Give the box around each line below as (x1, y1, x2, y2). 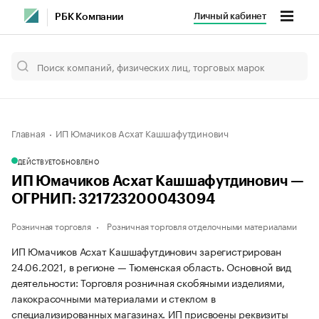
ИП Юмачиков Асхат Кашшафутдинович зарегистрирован (11, 243, 282, 258)
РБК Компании (55, 12, 123, 22)
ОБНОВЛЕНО (56, 156, 99, 166)
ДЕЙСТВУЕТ (18, 156, 56, 166)
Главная (11, 125, 46, 140)
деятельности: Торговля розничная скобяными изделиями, (11, 274, 285, 290)
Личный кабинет (193, 11, 266, 21)
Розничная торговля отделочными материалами (107, 219, 297, 232)
